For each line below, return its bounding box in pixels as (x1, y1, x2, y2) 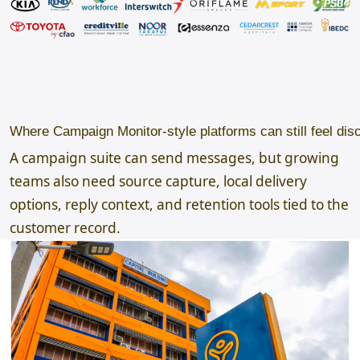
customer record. (10, 219, 121, 237)
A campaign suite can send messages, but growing (10, 149, 339, 167)
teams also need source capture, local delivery (10, 172, 307, 190)
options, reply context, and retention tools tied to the (10, 195, 349, 214)
